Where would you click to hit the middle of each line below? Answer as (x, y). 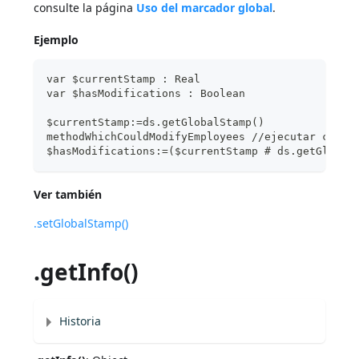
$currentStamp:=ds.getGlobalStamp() (156, 122)
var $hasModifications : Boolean (146, 93)
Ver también (68, 194)
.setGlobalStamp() (81, 223)
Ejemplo (56, 39)
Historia (81, 321)
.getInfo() (86, 271)
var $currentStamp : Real (124, 79)
